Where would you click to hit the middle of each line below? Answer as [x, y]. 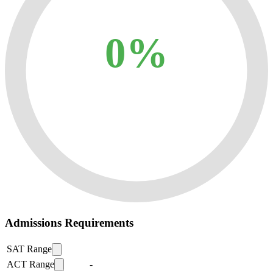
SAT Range [29, 249]
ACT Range [30, 264]
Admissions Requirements [69, 222]
